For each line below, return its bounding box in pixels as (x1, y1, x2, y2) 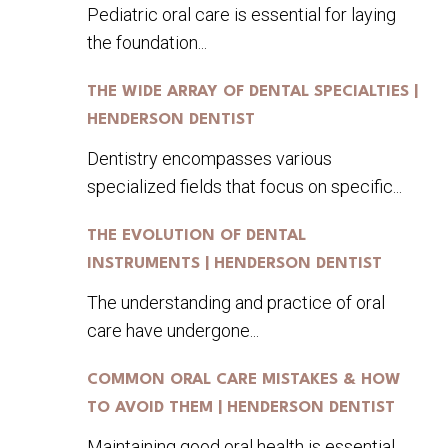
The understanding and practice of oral (87, 292, 385, 313)
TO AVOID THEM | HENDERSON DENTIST (87, 400, 395, 416)
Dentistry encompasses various (87, 148, 332, 169)
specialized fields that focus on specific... (87, 176, 402, 197)
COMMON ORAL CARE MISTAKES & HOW (87, 372, 401, 388)
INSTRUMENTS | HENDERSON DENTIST (87, 256, 382, 272)
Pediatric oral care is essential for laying (87, 4, 396, 25)
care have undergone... (87, 320, 259, 341)
